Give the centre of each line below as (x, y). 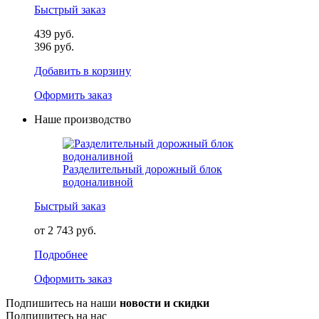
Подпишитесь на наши (63, 303)
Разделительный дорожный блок (142, 169)
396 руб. (54, 47)
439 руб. (54, 34)
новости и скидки (164, 303)
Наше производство (83, 120)
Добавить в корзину (83, 71)
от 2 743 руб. (65, 231)
